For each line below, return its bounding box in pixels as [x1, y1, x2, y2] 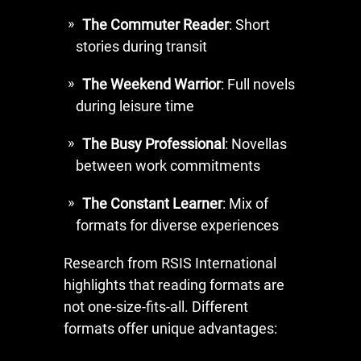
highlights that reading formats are [64, 276, 284, 293]
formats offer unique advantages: [64, 319, 277, 337]
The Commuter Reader [82, 15, 229, 33]
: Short [229, 15, 270, 33]
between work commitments [76, 156, 260, 174]
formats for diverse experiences [76, 216, 279, 234]
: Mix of [222, 194, 268, 212]
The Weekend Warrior [82, 75, 221, 93]
